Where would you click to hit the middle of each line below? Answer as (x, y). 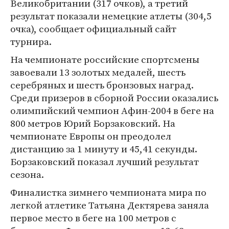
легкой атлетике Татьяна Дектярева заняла (110, 205)
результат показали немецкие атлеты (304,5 (111, 16)
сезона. (27, 174)
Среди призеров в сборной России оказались (114, 98)
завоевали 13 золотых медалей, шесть (98, 72)
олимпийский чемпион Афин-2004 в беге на (112, 110)
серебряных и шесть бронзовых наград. (102, 85)
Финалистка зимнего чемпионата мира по (108, 192)
